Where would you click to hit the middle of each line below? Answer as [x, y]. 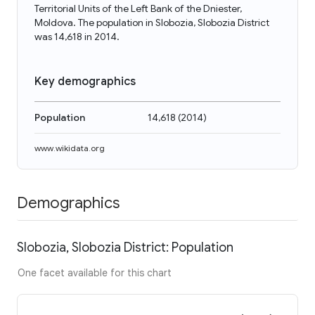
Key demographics [85, 82]
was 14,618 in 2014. [77, 37]
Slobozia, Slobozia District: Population [125, 247]
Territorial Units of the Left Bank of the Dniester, [138, 8]
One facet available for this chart [95, 272]
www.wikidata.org [70, 148]
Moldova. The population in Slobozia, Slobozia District [152, 22]
